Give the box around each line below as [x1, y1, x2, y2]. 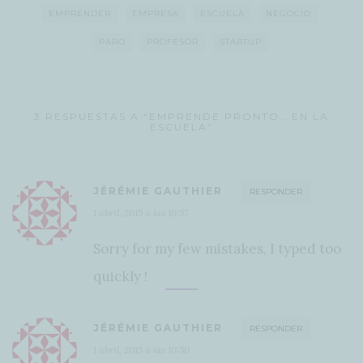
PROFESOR [146, 36, 199, 47]
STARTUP [219, 36, 262, 47]
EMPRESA [132, 7, 179, 19]
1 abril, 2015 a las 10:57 [93, 206, 188, 219]
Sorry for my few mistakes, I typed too [93, 239, 341, 258]
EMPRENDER [49, 7, 111, 19]
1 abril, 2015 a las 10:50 [93, 343, 190, 356]
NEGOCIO [266, 7, 311, 19]
